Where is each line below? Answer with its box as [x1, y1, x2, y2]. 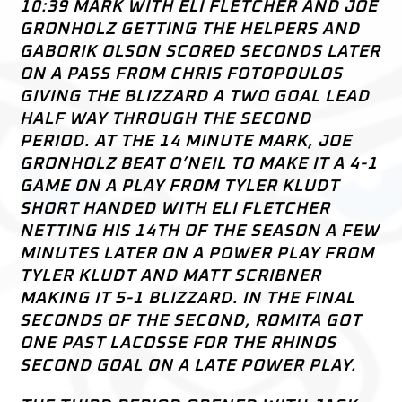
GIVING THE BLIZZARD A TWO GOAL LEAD [20, 88, 371, 106]
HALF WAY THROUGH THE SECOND [20, 110, 312, 128]
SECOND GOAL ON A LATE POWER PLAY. [20, 357, 357, 375]
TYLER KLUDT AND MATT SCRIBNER [20, 267, 322, 285]
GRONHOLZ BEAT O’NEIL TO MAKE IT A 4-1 [20, 155, 379, 173]
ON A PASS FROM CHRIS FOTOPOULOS [20, 66, 344, 83]
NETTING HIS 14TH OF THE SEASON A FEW [20, 223, 380, 240]
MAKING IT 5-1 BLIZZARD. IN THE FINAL [20, 290, 356, 308]
